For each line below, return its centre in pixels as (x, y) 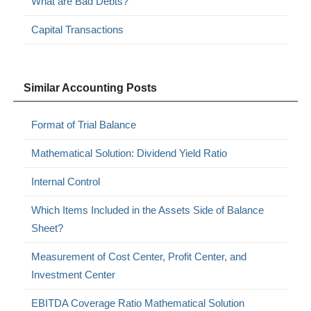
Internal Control (66, 181)
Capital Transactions (78, 29)
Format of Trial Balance (84, 124)
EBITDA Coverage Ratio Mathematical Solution (138, 303)
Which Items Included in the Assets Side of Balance (148, 210)
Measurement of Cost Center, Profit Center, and (139, 256)
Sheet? (48, 228)
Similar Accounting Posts (91, 87)
